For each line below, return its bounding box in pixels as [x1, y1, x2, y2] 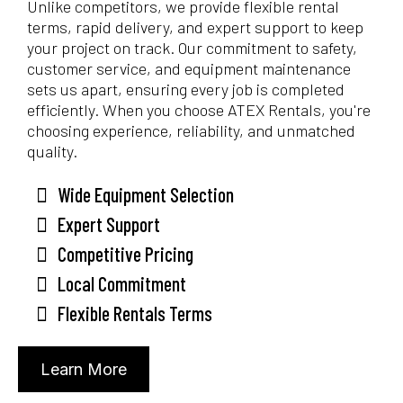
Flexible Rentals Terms [58, 301, 212, 326]
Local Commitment [58, 272, 186, 296]
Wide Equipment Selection [58, 183, 234, 207]
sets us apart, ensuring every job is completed [27, 79, 345, 100]
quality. [27, 141, 77, 162]
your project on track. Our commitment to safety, [27, 38, 357, 58]
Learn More [40, 360, 127, 380]
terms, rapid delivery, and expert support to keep [27, 17, 363, 38]
